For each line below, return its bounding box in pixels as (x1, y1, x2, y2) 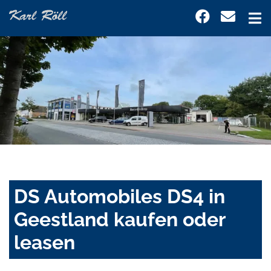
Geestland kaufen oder (14, 208, 225, 231)
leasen (14, 231, 75, 254)
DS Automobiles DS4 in (14, 185, 225, 208)
